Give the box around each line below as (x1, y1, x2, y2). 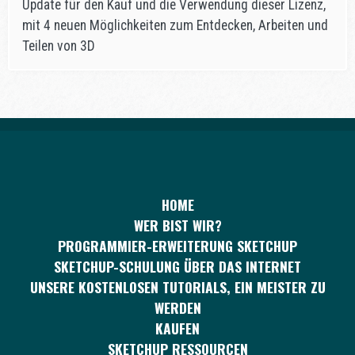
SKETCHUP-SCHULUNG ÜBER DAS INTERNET (54, 256, 301, 277)
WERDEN (154, 297, 201, 319)
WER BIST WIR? (133, 215, 222, 236)
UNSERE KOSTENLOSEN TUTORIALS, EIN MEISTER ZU (29, 277, 326, 298)
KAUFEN (155, 318, 200, 339)
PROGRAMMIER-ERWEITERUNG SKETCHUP (58, 235, 297, 257)
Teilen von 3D (22, 38, 95, 55)
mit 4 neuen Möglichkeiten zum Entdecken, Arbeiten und (22, 17, 328, 34)
